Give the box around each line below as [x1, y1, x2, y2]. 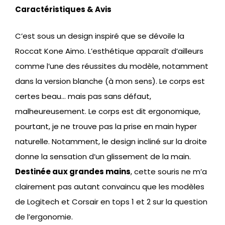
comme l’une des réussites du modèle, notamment [15, 60, 208, 71]
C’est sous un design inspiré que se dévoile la [15, 30, 184, 41]
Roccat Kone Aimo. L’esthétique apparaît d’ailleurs [15, 45, 203, 56]
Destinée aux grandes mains [15, 166, 131, 177]
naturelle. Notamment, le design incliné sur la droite [15, 136, 207, 147]
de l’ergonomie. [15, 211, 73, 222]
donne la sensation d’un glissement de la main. [15, 151, 191, 162]
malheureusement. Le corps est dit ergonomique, [15, 105, 200, 117]
